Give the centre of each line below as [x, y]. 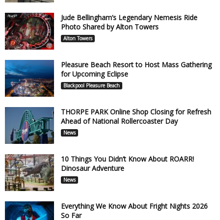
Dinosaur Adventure [93, 168]
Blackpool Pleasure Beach [92, 85]
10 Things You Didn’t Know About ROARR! [127, 159]
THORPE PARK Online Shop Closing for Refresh [136, 111]
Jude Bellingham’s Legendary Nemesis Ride [129, 17]
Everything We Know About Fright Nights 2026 [134, 206]
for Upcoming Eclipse [96, 74]
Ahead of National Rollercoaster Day [119, 121]
